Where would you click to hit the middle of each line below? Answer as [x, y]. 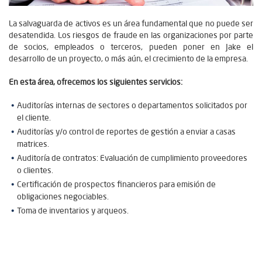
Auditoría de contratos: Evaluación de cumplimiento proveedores [132, 158]
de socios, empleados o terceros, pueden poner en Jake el [131, 46]
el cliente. [34, 117]
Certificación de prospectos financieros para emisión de [117, 184]
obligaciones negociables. [63, 196]
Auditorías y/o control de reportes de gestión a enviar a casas [127, 131]
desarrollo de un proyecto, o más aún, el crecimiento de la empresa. [128, 58]
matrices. [33, 144]
